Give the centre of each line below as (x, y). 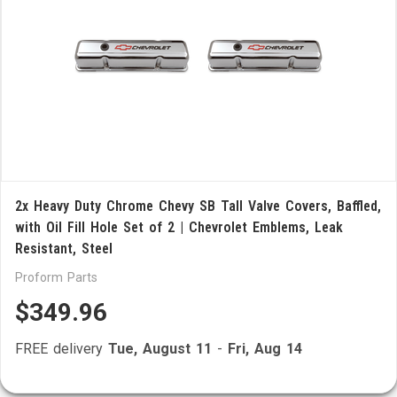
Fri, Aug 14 (265, 349)
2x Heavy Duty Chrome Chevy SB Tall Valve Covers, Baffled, (198, 206)
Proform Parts (56, 277)
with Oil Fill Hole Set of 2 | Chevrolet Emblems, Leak (179, 227)
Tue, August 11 (160, 349)
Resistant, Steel (64, 249)
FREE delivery (62, 349)
